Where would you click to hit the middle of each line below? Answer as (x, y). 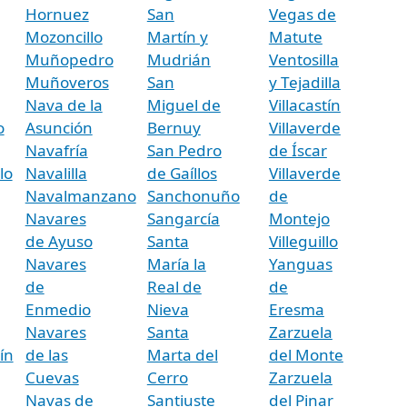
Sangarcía (183, 218)
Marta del (182, 354)
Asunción (59, 127)
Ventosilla (303, 59)
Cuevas (52, 377)
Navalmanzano (80, 195)
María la (176, 263)
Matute (295, 36)
